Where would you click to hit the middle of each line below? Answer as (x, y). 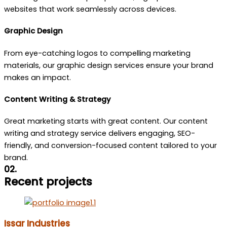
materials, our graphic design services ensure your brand (109, 65)
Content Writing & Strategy (57, 100)
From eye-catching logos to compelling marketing (97, 53)
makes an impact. (37, 77)
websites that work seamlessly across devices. (90, 9)
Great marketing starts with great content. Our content (106, 121)
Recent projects (48, 182)
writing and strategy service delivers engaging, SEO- (100, 134)
